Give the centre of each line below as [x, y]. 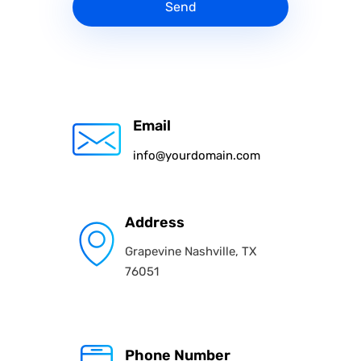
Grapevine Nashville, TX [191, 252]
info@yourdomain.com [197, 155]
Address [155, 223]
